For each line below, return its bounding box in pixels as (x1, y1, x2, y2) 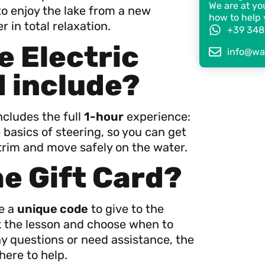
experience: (124, 109, 190, 124)
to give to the (88, 201, 164, 216)
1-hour (84, 109, 124, 124)
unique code (17, 201, 88, 216)
